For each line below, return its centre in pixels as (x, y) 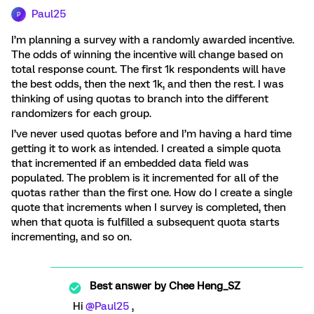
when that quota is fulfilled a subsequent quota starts (145, 222)
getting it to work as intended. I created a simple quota (146, 149)
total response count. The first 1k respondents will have (148, 69)
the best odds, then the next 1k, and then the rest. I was (148, 84)
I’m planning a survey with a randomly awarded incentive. (153, 40)
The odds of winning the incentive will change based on (147, 55)
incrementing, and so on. (71, 237)
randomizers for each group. (83, 114)
